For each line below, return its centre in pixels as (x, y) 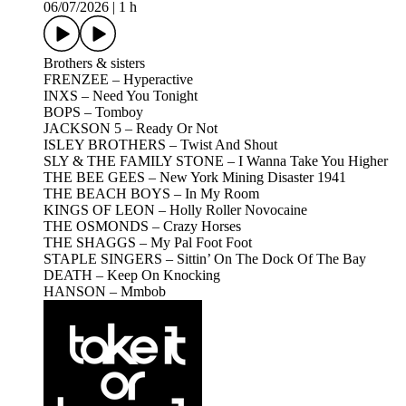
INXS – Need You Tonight (121, 96)
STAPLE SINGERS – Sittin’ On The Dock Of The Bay (205, 259)
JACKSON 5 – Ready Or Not (130, 129)
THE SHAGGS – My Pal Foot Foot (148, 243)
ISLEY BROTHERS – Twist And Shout (160, 145)
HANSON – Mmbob (105, 292)
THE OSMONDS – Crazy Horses (142, 227)
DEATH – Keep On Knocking (132, 275)
